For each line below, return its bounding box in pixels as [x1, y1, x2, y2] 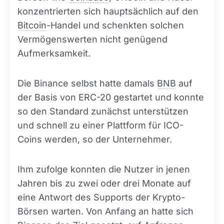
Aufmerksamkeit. [17, 48, 90, 58]
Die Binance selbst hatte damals [17, 78, 157, 88]
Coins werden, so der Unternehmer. [17, 134, 172, 144]
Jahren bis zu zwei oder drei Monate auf [17, 178, 191, 188]
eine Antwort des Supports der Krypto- [17, 192, 185, 202]
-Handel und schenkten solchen [46, 20, 184, 30]
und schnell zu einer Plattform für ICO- [17, 120, 183, 130]
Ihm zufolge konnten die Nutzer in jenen [17, 164, 190, 174]
